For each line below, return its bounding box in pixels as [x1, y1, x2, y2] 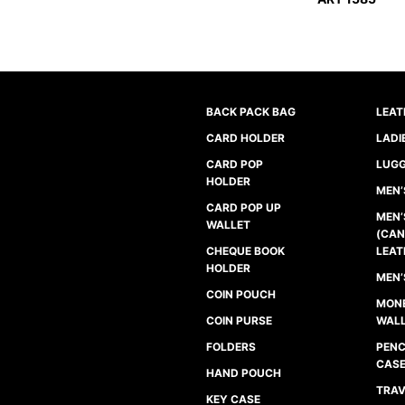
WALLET [206, 218, 251, 232]
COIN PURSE [206, 314, 273, 328]
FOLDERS [206, 340, 257, 354]
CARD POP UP [206, 201, 282, 215]
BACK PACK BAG [206, 105, 297, 119]
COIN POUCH [206, 287, 277, 302]
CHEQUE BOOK [206, 244, 286, 259]
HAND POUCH [206, 366, 282, 381]
